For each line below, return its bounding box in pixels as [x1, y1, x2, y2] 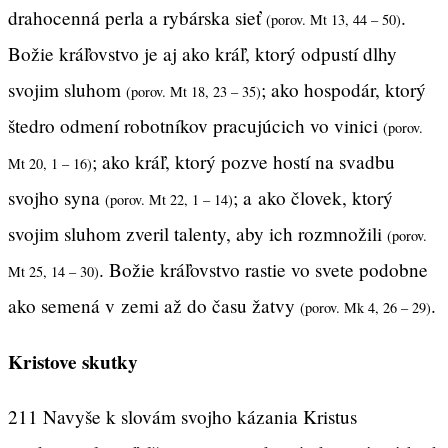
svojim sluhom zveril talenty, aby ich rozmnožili [8, 221, 387, 247]
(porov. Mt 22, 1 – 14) [105, 190, 233, 210]
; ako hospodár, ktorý [261, 77, 426, 103]
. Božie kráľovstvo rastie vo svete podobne [99, 257, 428, 283]
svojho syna [8, 185, 105, 211]
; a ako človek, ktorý [233, 185, 393, 211]
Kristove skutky [8, 347, 138, 376]
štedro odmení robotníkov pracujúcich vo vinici [8, 113, 383, 139]
